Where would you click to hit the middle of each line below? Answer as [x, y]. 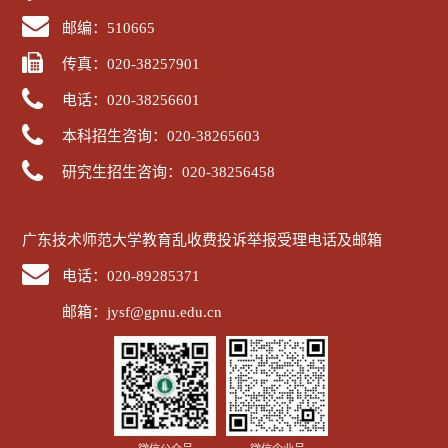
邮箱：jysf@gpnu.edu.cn [142, 311]
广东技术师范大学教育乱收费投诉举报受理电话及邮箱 [202, 239]
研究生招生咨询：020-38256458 [169, 171]
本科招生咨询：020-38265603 [161, 135]
